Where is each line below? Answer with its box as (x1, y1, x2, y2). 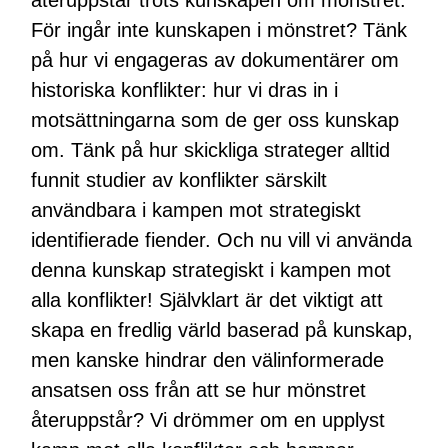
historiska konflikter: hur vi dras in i (31, 78, 339, 101)
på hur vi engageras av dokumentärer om (31, 48, 400, 71)
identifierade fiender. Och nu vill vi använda (31, 228, 413, 251)
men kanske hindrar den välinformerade (31, 348, 385, 371)
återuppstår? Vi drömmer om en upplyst (31, 408, 386, 431)
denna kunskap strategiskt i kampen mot (31, 258, 392, 281)
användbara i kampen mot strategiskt (31, 198, 362, 221)
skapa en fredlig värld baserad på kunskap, (31, 318, 414, 341)
